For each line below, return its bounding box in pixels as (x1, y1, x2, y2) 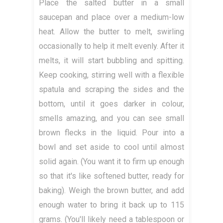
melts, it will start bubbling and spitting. (39, 56, 184, 66)
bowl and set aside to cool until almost (39, 142, 184, 152)
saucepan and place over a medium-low (39, 12, 184, 22)
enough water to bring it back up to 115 (39, 200, 184, 210)
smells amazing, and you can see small (39, 113, 184, 123)
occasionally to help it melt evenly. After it (39, 41, 184, 51)
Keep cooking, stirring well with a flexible (39, 70, 184, 80)
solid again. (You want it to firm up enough (39, 157, 184, 167)
